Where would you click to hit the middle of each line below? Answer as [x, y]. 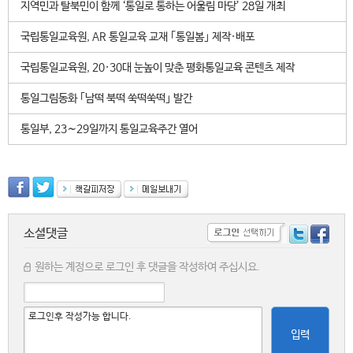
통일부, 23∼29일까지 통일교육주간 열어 [109, 129]
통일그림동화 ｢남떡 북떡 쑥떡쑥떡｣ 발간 [106, 98]
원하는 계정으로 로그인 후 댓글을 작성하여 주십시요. [147, 267]
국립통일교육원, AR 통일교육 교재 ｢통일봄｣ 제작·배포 [137, 37]
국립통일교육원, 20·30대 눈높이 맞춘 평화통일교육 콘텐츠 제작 [158, 68]
